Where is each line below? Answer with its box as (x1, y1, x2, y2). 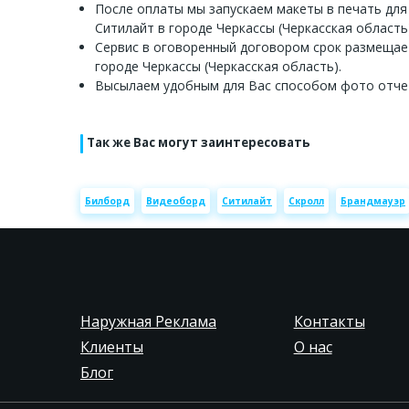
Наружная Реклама (80, 311, 216, 332)
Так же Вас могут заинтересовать (87, 134, 310, 152)
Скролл (288, 194, 324, 207)
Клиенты (80, 337, 143, 358)
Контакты (293, 311, 365, 332)
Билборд (85, 194, 130, 207)
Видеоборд (146, 194, 205, 207)
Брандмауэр (341, 194, 405, 207)
